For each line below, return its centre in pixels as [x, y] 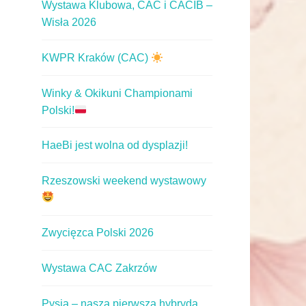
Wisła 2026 [69, 23]
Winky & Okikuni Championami [117, 93]
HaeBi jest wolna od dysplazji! [115, 145]
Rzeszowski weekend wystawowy [124, 180]
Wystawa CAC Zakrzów [99, 268]
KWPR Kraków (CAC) [96, 58]
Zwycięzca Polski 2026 [98, 233]
